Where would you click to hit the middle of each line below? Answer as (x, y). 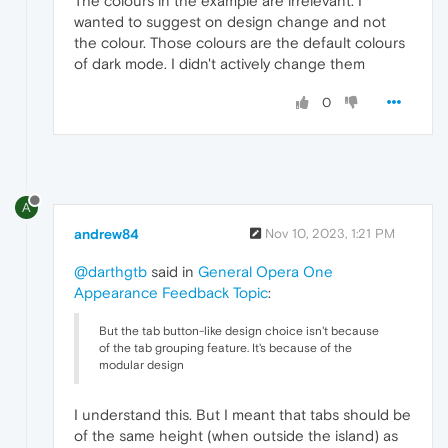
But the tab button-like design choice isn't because (239, 330)
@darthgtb (110, 271)
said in (172, 271)
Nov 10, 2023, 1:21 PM (330, 233)
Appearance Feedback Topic (171, 292)
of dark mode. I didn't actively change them (219, 63)
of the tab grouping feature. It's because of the (225, 347)
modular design (141, 364)
